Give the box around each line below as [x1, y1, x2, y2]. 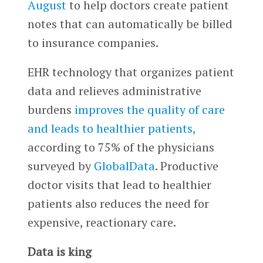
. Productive [154, 158, 218, 174]
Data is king [27, 244, 92, 260]
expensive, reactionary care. [27, 214, 178, 231]
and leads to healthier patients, [27, 120, 195, 137]
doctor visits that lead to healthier [27, 177, 211, 193]
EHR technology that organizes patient [27, 64, 234, 80]
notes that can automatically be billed [27, 16, 232, 32]
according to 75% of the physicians [27, 139, 214, 156]
